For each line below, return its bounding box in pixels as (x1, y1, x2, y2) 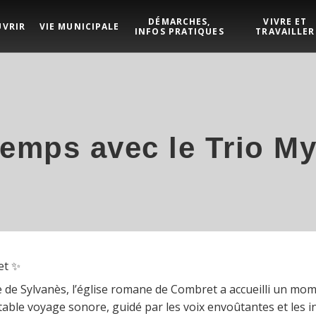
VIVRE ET (263, 15, 308, 28)
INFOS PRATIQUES (135, 25, 224, 37)
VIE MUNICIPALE (39, 20, 120, 32)
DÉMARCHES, (148, 15, 211, 28)
